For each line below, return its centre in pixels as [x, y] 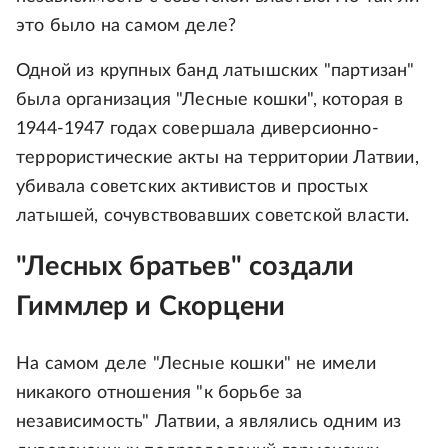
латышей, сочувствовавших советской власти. [213, 216]
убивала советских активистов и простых [192, 187]
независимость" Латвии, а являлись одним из [209, 421]
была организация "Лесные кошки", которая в [210, 100]
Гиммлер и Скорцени [151, 307]
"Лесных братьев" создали [185, 267]
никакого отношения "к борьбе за [159, 392]
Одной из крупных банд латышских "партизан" [215, 71]
